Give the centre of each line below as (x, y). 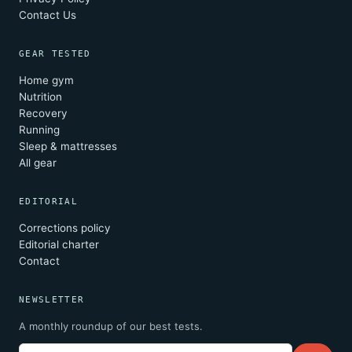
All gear (38, 163)
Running (39, 130)
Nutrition (40, 97)
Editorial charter (59, 245)
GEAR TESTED (55, 54)
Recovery (43, 114)
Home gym (46, 81)
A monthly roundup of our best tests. (111, 326)
